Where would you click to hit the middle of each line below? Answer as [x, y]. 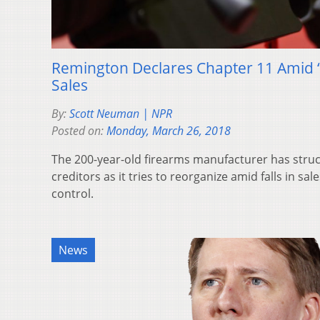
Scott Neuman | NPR [121, 113]
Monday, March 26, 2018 [169, 130]
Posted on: [79, 130]
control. [72, 193]
